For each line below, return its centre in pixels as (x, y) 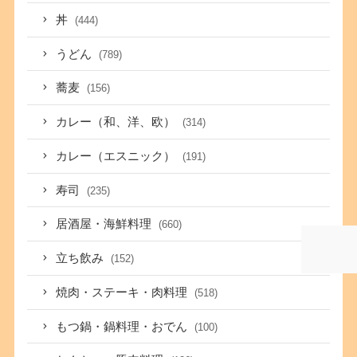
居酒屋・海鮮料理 (106, 224)
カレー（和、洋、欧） (118, 122)
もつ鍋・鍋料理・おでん (124, 326)
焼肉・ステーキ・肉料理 (124, 292)
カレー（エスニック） (118, 156)
